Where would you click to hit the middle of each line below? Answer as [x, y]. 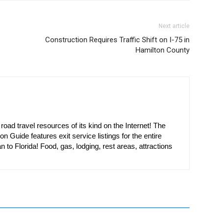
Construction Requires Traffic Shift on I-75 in [117, 40]
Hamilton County [163, 50]
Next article [174, 26]
